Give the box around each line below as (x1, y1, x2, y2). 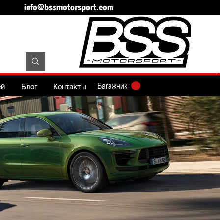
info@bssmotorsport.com (24, 2, 113, 13)
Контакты (53, 82, 86, 91)
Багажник (97, 81, 128, 91)
